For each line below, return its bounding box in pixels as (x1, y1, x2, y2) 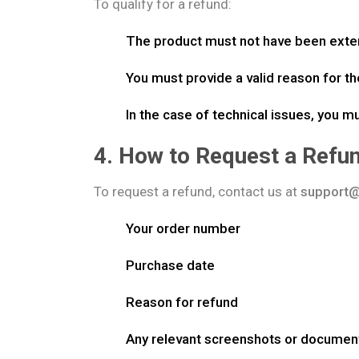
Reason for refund (126, 294, 238, 310)
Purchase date (126, 257, 215, 273)
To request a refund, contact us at (94, 184, 301, 200)
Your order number (126, 220, 240, 236)
